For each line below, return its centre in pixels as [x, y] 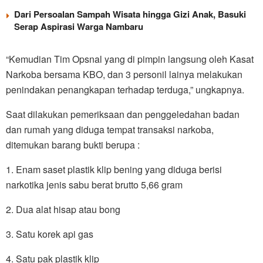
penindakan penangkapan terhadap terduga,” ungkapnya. [125, 89]
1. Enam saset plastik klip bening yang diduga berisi [114, 169]
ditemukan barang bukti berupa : [73, 144]
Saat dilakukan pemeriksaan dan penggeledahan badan [123, 114]
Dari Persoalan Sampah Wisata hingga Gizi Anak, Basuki [130, 14]
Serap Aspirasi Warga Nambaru [79, 26]
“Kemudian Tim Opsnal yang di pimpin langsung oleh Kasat [130, 59]
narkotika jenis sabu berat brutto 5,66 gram [94, 184]
